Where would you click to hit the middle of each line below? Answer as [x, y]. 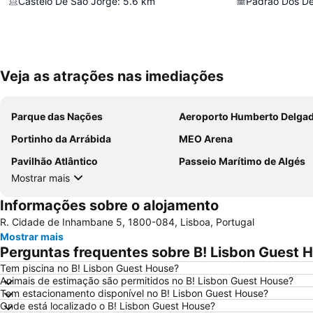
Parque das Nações [57, 116]
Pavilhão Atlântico [54, 161]
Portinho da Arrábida [61, 139]
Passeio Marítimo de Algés [242, 161]
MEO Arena [206, 139]
